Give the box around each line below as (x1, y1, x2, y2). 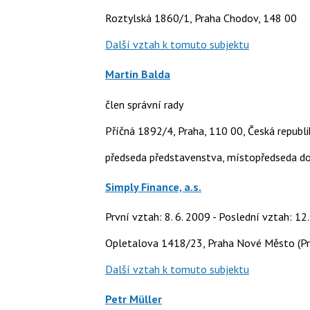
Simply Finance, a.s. (105, 179, 201, 194)
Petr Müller (105, 292, 162, 307)
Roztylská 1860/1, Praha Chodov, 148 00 (105, 11, 297, 26)
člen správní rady (105, 97, 183, 111)
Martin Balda (105, 67, 170, 82)
